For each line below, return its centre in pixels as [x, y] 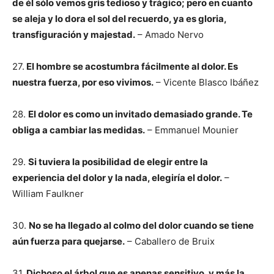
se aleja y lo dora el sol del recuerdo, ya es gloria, [119, 19]
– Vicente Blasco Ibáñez [206, 82]
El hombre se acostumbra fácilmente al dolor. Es [131, 66]
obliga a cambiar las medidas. [79, 130]
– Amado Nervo [169, 35]
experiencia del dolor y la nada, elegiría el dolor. [117, 178]
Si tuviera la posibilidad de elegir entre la [118, 162]
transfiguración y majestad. [74, 35]
